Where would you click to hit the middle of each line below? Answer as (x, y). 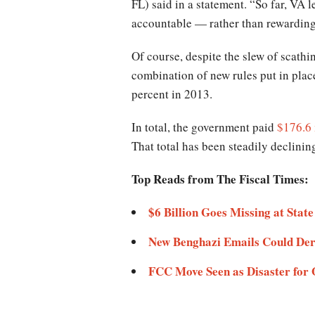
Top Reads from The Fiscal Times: (220, 179)
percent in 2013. (174, 94)
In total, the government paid (204, 127)
